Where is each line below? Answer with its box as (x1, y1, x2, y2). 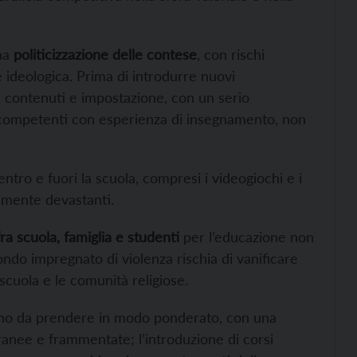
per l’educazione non (179, 227, 314, 245)
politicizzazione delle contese (10, 45, 197, 63)
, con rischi (197, 45, 265, 63)
